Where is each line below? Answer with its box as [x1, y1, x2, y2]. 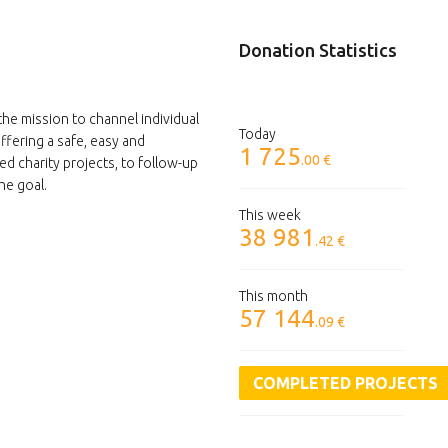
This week [239, 207, 301, 224]
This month [239, 288, 308, 305]
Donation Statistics [239, 40, 397, 61]
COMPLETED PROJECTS [253, 374, 438, 393]
